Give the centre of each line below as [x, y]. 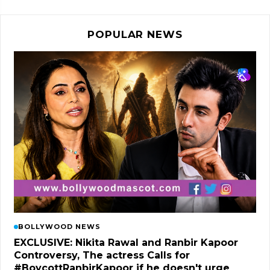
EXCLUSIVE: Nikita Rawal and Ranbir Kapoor [126, 243]
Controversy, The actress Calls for [102, 255]
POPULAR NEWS [135, 34]
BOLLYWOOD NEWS [59, 227]
